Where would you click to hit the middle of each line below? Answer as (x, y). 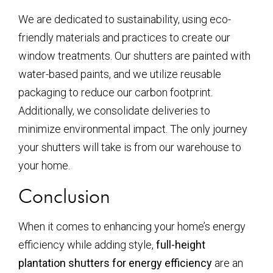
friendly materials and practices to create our (124, 37)
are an (228, 263)
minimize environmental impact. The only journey (133, 129)
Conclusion (64, 196)
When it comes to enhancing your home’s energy (132, 226)
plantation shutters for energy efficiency (115, 263)
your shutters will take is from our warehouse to (130, 147)
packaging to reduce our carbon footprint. (115, 92)
